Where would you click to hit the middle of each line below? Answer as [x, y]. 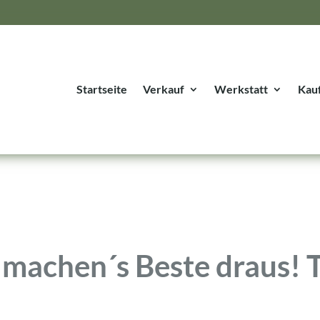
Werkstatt [241, 89]
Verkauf [163, 89]
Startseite [101, 89]
